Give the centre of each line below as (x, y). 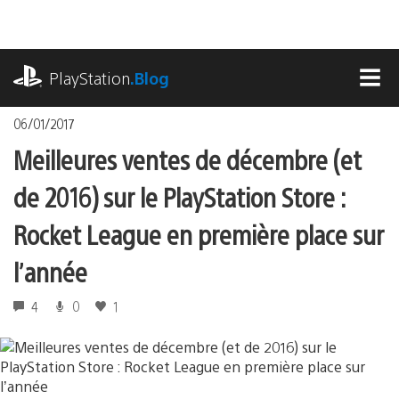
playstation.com (66, 58)
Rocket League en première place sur (199, 233)
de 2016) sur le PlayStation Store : (179, 196)
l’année (50, 271)
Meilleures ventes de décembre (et (187, 159)
